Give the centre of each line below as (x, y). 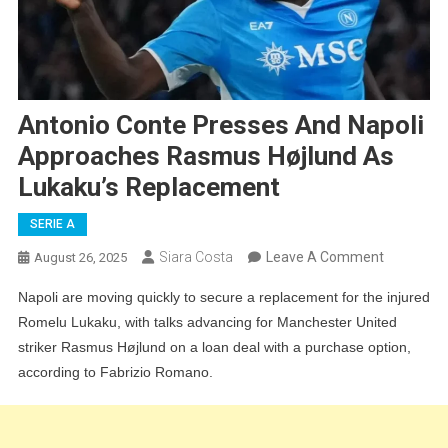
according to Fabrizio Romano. (115, 372)
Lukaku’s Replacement (148, 187)
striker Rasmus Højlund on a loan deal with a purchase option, (214, 347)
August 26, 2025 (80, 258)
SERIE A (52, 224)
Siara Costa (195, 257)
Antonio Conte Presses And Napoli (220, 125)
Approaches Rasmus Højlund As (205, 156)
